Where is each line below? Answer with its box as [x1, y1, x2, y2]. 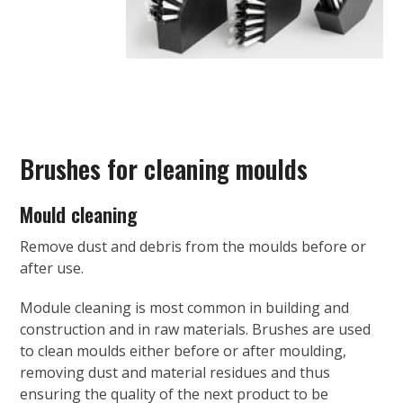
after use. [20, 258, 85, 279]
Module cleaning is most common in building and [20, 298, 350, 318]
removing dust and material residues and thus [20, 363, 331, 383]
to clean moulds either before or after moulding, [20, 341, 347, 362]
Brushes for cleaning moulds [20, 150, 309, 188]
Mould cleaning [20, 200, 139, 229]
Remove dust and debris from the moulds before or [20, 237, 367, 257]
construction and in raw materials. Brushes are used [20, 319, 372, 340]
